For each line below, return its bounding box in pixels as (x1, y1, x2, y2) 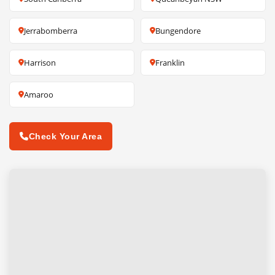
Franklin (155, 57, 185, 69)
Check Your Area (28, 131, 102, 142)
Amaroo (24, 89, 53, 101)
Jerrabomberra (24, 25, 77, 37)
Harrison (24, 57, 56, 69)
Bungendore (155, 25, 201, 37)
